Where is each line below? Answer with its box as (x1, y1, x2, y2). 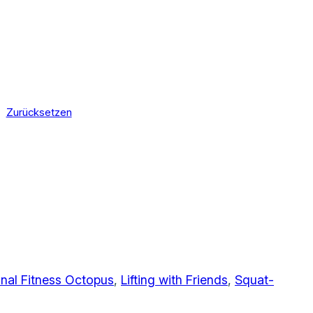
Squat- (235, 272, 274, 287)
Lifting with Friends (121, 272, 228, 287)
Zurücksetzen (6, 106, 72, 119)
